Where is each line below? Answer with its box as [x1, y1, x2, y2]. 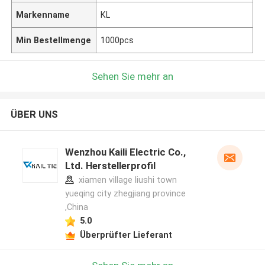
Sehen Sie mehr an [92, 70, 173, 82]
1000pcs [101, 35, 134, 45]
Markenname [16, 9, 70, 20]
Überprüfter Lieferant [79, 230, 172, 240]
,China [64, 202, 88, 212]
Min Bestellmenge [16, 35, 92, 45]
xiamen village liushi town [76, 175, 177, 185]
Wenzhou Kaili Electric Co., [64, 146, 186, 159]
